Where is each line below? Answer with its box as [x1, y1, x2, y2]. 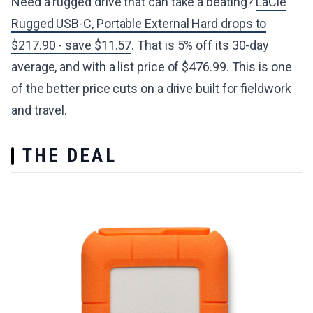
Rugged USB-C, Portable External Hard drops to [11, 16, 267, 31]
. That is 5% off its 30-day [131, 38, 270, 52]
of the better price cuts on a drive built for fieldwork [11, 81, 291, 96]
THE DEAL [22, 145, 117, 167]
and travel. [11, 103, 68, 117]
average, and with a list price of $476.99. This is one [11, 59, 292, 74]
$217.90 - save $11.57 [11, 38, 132, 52]
